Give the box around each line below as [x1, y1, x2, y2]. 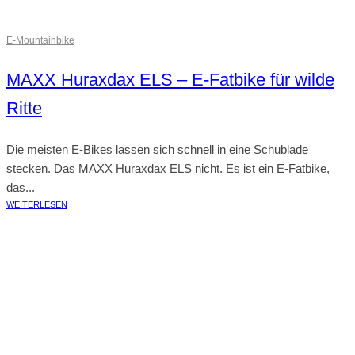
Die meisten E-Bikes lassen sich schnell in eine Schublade [6, 143, 308, 156]
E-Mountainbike [6, 35, 74, 46]
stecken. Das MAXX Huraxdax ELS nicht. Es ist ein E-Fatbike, [6, 162, 330, 175]
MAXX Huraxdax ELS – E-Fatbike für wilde [6, 70, 334, 90]
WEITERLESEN [6, 200, 67, 209]
